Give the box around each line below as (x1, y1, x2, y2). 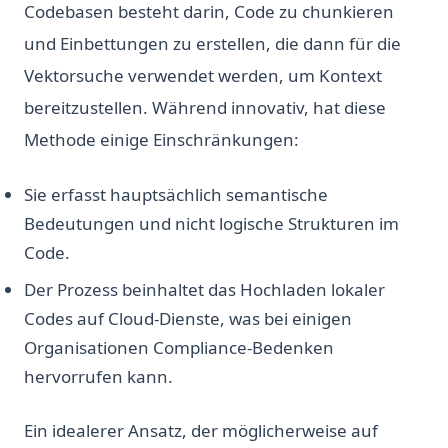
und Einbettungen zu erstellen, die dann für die (24, 32, 401, 55)
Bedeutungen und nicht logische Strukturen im (24, 212, 399, 235)
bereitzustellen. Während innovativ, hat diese (24, 96, 386, 119)
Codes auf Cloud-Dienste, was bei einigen (24, 307, 352, 330)
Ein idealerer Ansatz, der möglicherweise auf (24, 419, 378, 442)
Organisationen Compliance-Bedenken (24, 336, 334, 359)
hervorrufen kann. (24, 365, 173, 388)
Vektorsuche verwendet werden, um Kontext (24, 64, 382, 87)
